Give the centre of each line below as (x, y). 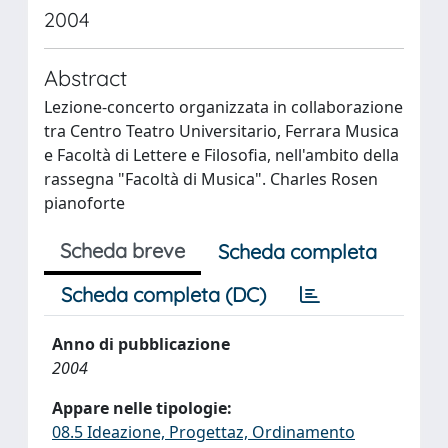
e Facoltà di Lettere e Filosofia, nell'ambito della (221, 155)
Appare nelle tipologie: (142, 408)
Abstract (85, 77)
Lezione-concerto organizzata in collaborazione (223, 107)
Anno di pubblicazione (141, 344)
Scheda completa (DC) (163, 294)
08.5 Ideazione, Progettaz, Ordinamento (203, 432)
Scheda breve (122, 250)
